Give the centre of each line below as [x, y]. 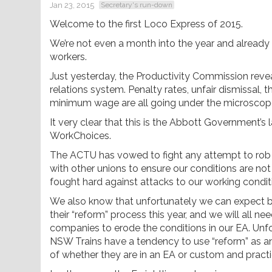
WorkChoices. [80, 135]
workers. [68, 56]
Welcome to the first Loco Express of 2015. [146, 24]
